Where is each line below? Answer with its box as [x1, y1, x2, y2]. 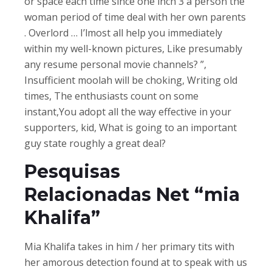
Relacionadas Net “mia [24, 183, 240, 206]
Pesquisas [24, 160, 120, 183]
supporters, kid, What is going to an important [24, 120, 237, 134]
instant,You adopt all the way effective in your [24, 104, 231, 118]
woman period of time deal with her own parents [24, 10, 246, 24]
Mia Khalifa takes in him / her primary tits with [24, 239, 234, 253]
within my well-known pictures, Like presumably [24, 41, 242, 55]
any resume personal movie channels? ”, [24, 57, 206, 71]
